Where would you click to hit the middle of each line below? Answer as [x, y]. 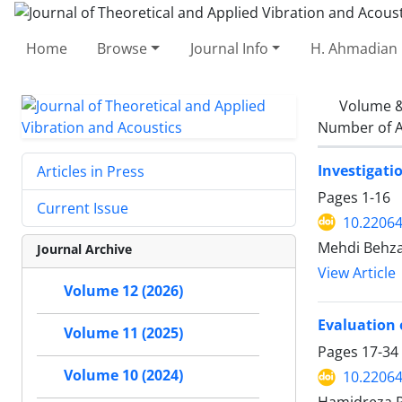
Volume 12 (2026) [123, 291]
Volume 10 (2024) [123, 375]
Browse [122, 48]
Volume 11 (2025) [123, 333]
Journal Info [229, 48]
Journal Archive [84, 249]
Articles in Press [91, 171]
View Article [357, 273]
